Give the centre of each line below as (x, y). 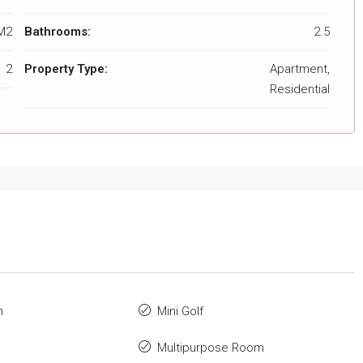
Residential (299, 90)
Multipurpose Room (210, 348)
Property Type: (66, 69)
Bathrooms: (57, 32)
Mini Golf (180, 312)
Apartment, (299, 69)
